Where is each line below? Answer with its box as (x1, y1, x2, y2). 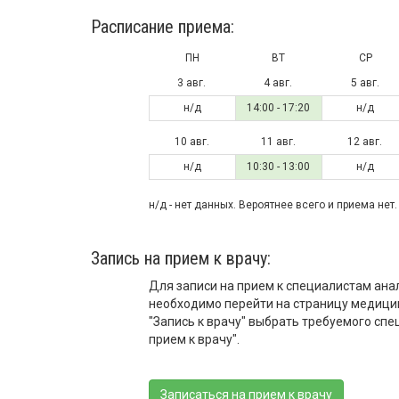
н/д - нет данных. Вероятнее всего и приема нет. (148, 199, 397, 211)
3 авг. (177, 77, 207, 89)
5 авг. (350, 77, 379, 89)
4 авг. (264, 77, 293, 89)
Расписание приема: (91, 16, 234, 37)
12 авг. (347, 135, 383, 148)
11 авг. (260, 135, 296, 148)
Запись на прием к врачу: (91, 248, 271, 269)
